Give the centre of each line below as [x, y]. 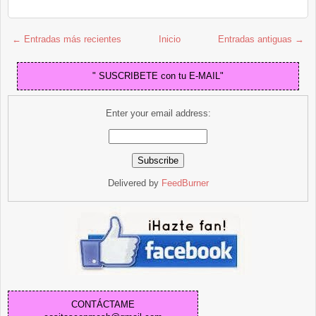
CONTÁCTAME [103, 304]
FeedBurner [185, 183]
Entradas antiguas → [261, 39]
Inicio [170, 39]
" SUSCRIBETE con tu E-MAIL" [158, 75]
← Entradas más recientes [67, 39]
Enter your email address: [158, 113]
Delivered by [134, 183]
